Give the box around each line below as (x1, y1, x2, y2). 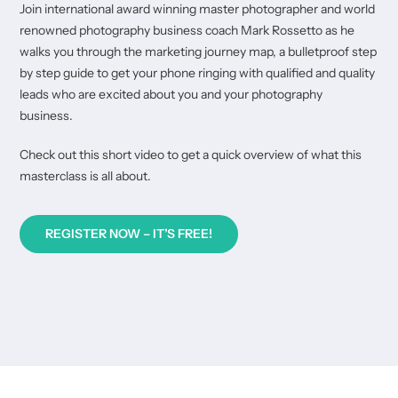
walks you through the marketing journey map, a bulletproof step (20, 44, 378, 60)
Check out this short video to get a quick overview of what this (20, 147, 362, 163)
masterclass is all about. (20, 168, 152, 185)
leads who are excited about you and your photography (20, 86, 323, 103)
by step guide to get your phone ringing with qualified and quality (20, 65, 376, 82)
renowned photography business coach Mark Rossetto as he (20, 22, 355, 39)
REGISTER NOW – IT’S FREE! (45, 226, 213, 243)
